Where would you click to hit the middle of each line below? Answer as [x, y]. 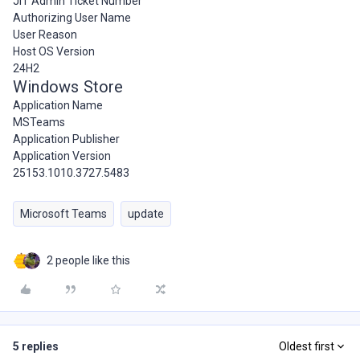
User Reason [45, 35]
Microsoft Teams [63, 214]
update [146, 214]
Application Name [58, 105]
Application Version [62, 156]
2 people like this [88, 260]
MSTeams [39, 122]
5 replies [36, 346]
